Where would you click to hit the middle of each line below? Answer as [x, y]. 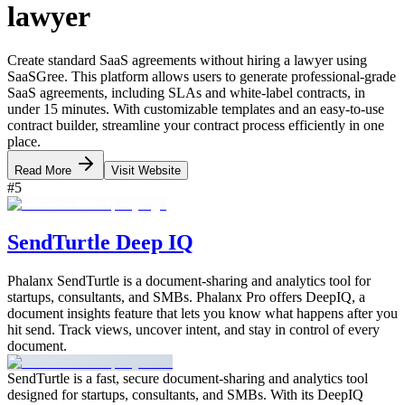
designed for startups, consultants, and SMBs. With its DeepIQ [185, 394]
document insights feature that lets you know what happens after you [202, 313]
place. [24, 141]
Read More [45, 170]
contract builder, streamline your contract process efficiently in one [196, 125]
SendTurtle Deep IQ [100, 242]
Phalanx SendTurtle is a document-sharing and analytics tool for [189, 280]
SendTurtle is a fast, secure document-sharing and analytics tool [188, 378]
